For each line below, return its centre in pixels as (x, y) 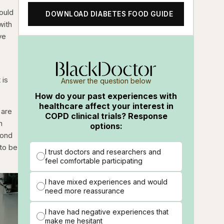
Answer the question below (106, 80)
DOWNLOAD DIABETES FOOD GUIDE (109, 14)
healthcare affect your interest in (106, 106)
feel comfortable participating (94, 160)
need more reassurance (85, 190)
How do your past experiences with (106, 96)
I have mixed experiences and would (106, 181)
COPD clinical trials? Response (106, 116)
